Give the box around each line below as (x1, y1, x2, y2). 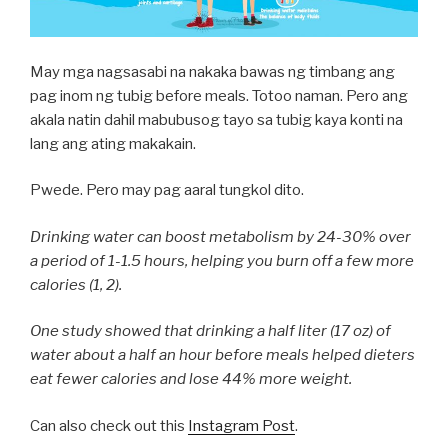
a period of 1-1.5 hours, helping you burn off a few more (30, 251, 414, 270)
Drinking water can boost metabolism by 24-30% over (30, 227, 411, 246)
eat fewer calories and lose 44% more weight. (30, 370, 352, 389)
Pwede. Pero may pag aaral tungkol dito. (30, 181, 304, 200)
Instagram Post (188, 416, 295, 435)
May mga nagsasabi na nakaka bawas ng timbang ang (30, 62, 395, 81)
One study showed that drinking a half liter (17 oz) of (30, 322, 391, 341)
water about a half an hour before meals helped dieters (30, 346, 415, 365)
